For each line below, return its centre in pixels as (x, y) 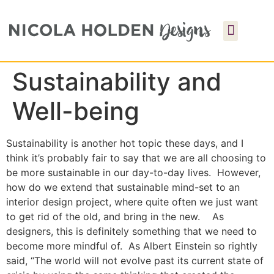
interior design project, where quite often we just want (132, 202)
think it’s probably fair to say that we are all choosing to (136, 158)
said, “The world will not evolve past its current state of (135, 261)
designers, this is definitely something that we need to (131, 231)
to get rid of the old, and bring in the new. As (115, 217)
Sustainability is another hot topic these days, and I (125, 143)
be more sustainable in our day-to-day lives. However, (133, 172)
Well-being (76, 111)
